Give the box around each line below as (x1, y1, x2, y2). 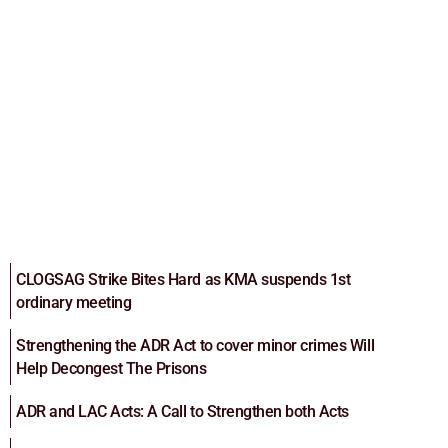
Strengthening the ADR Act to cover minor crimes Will (16, 336, 375, 356)
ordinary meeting (16, 293, 132, 313)
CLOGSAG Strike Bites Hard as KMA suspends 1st (16, 270, 351, 290)
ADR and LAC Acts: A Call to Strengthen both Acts (16, 402, 349, 422)
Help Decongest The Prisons (16, 359, 207, 379)
